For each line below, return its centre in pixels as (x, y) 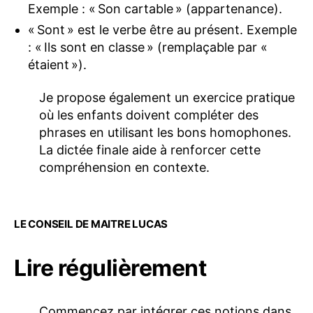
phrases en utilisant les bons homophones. (165, 133)
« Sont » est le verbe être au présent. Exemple (162, 29)
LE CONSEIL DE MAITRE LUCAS (91, 224)
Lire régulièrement (110, 268)
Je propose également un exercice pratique (167, 98)
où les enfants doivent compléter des (149, 115)
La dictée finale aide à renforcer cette (150, 150)
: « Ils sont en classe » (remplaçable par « (149, 47)
